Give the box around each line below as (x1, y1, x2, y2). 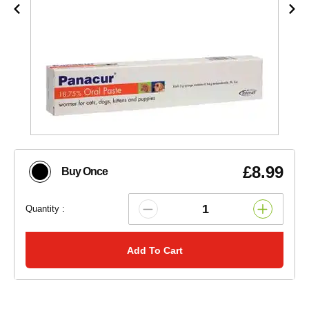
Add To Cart (126, 244, 183, 256)
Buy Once (61, 166, 108, 178)
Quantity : (26, 203, 65, 215)
